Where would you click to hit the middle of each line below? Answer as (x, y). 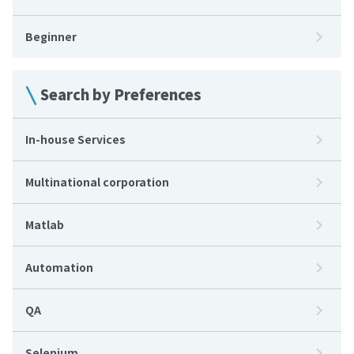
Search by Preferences (121, 94)
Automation (59, 267)
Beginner (51, 36)
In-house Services (75, 139)
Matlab (45, 224)
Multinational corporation (97, 182)
